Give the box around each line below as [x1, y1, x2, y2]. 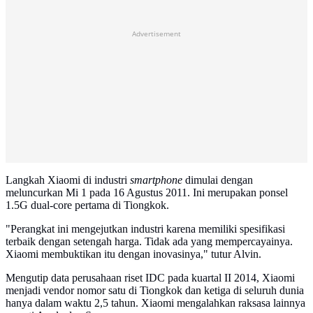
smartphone [130, 174, 182, 187]
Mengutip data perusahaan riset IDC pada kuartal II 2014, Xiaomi [6, 272, 295, 284]
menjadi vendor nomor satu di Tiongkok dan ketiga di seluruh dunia [6, 284, 304, 297]
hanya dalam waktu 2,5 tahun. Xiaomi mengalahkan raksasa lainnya [6, 297, 305, 310]
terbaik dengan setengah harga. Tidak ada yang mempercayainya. [6, 235, 293, 248]
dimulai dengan [182, 174, 253, 187]
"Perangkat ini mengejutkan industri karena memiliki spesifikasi [6, 223, 285, 235]
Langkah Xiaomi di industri [6, 174, 130, 187]
